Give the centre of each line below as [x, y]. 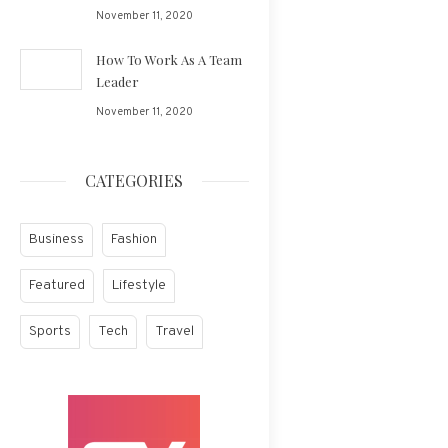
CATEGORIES [134, 180]
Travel [174, 331]
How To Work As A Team [168, 59]
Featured [57, 285]
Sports [50, 331]
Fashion [134, 239]
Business [56, 239]
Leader [117, 81]
